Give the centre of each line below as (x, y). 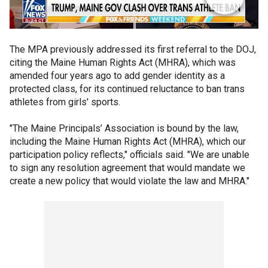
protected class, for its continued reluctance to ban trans (127, 89)
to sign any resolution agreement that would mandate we (127, 168)
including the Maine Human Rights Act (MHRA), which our (128, 141)
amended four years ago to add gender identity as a (117, 76)
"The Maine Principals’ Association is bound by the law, (124, 128)
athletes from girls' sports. (66, 102)
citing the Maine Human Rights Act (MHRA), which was (123, 63)
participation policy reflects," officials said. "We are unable (130, 155)
